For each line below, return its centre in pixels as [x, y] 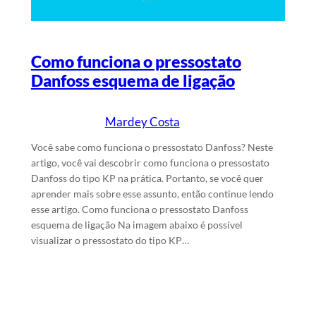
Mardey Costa [142, 121]
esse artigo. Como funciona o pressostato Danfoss [139, 209]
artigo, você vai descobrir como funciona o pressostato [150, 163]
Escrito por [80, 121]
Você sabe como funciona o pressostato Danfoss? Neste [152, 147]
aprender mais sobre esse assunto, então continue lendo [152, 194]
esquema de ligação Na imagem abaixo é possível [136, 225]
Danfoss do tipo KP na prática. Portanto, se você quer [147, 178]
